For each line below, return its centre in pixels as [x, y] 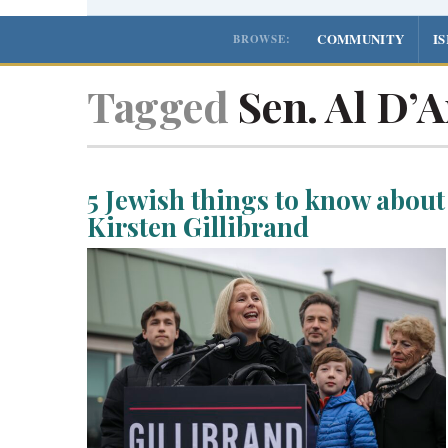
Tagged [157, 105]
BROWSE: [262, 38]
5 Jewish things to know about [266, 200]
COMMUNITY [361, 38]
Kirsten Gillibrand [198, 227]
